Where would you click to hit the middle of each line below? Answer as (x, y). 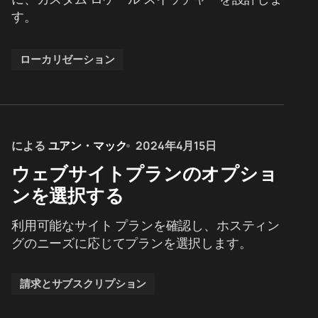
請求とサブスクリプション (83, 284)
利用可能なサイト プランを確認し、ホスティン (146, 225)
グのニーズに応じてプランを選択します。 (132, 243)
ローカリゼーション (67, 59)
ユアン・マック (87, 146)
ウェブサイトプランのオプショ (144, 173)
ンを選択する (68, 195)
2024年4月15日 (176, 146)
